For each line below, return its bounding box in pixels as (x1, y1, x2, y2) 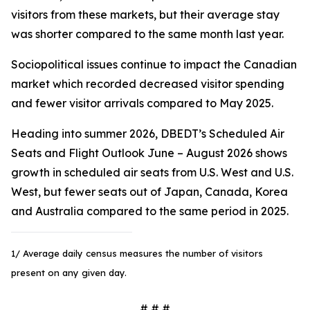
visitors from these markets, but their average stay (11, 8, 280, 21)
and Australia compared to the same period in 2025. (11, 204, 289, 218)
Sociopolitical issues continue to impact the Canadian (11, 57, 297, 71)
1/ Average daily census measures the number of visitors (11, 248, 263, 259)
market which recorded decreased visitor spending (11, 77, 284, 91)
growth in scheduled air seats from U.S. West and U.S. (11, 165, 293, 179)
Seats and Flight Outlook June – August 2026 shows (11, 146, 287, 160)
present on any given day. (11, 267, 127, 278)
